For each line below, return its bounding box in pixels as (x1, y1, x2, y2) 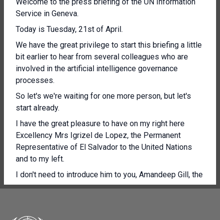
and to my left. (16, 154, 64, 164)
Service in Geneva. (16, 9, 79, 18)
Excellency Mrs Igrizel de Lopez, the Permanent (16, 131, 181, 140)
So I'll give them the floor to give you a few (16, 197, 162, 207)
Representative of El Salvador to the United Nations (16, 142, 192, 152)
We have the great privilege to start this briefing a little (16, 40, 202, 50)
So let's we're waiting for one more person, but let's (16, 91, 191, 101)
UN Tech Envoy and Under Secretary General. (16, 182, 167, 191)
